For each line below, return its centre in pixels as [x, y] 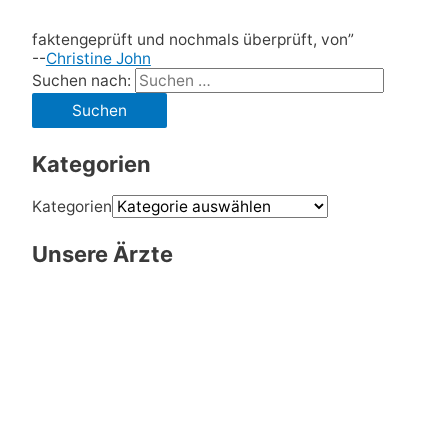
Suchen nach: [81, 80]
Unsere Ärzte [102, 254]
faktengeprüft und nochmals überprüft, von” [192, 39]
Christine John [98, 58]
